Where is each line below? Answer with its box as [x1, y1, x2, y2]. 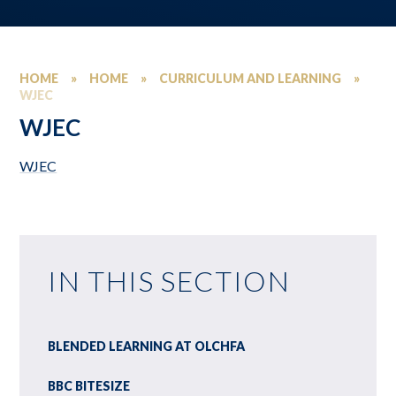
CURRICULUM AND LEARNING [159, 70, 342, 86]
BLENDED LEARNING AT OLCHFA [48, 338, 246, 354]
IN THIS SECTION [48, 263, 291, 298]
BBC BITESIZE [48, 377, 131, 393]
